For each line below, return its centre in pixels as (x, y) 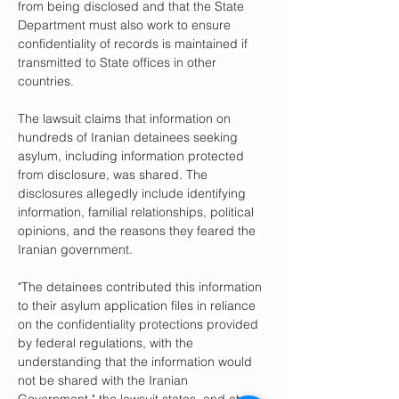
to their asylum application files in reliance (138, 305)
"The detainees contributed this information (142, 287)
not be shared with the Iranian (105, 380)
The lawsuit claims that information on (126, 118)
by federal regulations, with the (107, 343)
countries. (46, 81)
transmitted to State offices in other (119, 62)
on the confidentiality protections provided (140, 324)
